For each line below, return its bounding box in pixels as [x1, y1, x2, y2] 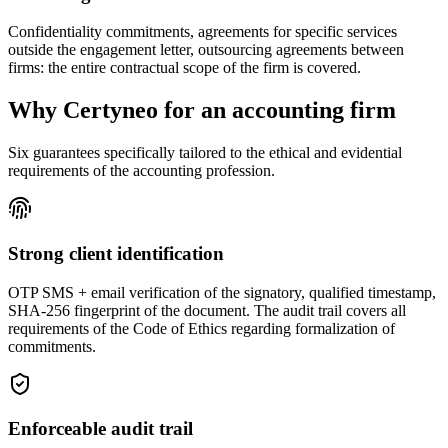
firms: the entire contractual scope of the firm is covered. [8, 59, 361, 77]
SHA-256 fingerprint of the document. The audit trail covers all [8, 301, 406, 319]
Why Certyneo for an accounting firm [8, 97, 396, 124]
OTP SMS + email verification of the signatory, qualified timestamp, [8, 283, 436, 301]
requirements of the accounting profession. [8, 162, 275, 180]
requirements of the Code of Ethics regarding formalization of [8, 319, 395, 337]
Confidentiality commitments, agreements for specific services [8, 23, 397, 41]
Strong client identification [8, 242, 224, 264]
